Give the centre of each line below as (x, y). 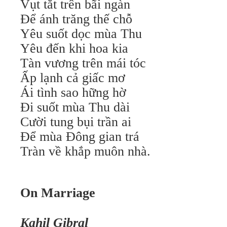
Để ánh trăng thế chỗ (76, 19)
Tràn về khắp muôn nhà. (85, 151)
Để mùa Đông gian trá (80, 137)
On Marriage (58, 193)
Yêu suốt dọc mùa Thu (81, 34)
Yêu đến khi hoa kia (74, 48)
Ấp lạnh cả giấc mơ (73, 78)
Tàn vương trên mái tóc (83, 63)
